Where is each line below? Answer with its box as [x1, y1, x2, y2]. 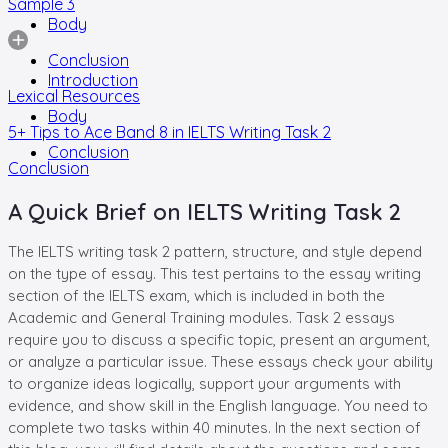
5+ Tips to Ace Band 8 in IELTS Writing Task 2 [8, 121, 331, 142]
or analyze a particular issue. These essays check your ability [8, 351, 433, 371]
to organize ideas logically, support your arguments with [8, 373, 401, 393]
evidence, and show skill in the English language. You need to [8, 395, 428, 415]
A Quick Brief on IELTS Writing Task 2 [8, 197, 401, 226]
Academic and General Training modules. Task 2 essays [8, 307, 395, 327]
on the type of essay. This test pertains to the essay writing [8, 263, 421, 283]
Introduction [48, 69, 138, 90]
